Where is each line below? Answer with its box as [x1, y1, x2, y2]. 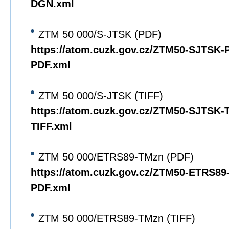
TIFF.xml [31, 121, 72, 132]
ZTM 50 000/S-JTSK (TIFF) [38, 90, 163, 101]
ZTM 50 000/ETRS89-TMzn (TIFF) [38, 213, 195, 224]
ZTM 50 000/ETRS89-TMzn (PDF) [38, 151, 194, 163]
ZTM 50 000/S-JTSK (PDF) [38, 29, 162, 40]
